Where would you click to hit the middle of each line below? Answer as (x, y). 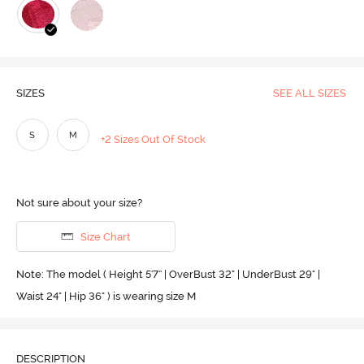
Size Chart (105, 236)
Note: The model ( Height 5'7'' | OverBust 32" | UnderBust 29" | (168, 274)
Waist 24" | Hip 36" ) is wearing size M (106, 296)
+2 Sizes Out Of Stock (154, 140)
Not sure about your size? (79, 203)
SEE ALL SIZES (309, 93)
